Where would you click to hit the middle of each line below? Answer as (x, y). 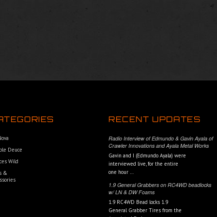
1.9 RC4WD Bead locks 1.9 (138, 202)
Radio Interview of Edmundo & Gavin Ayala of (161, 138)
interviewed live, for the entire (143, 164)
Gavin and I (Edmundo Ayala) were (147, 155)
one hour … (121, 172)
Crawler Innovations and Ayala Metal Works (159, 146)
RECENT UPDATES (155, 119)
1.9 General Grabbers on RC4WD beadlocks (160, 185)
